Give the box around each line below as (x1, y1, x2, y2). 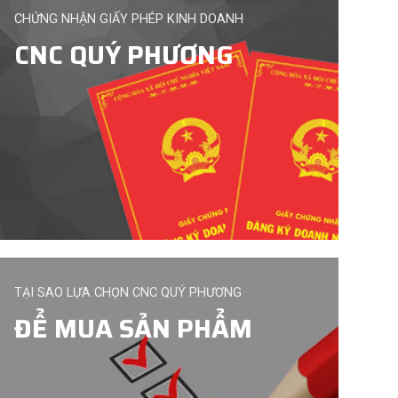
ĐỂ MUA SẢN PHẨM (14, 307, 253, 349)
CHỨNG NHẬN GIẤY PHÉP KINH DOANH (14, 12, 244, 28)
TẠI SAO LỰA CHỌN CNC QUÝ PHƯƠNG (14, 285, 243, 301)
